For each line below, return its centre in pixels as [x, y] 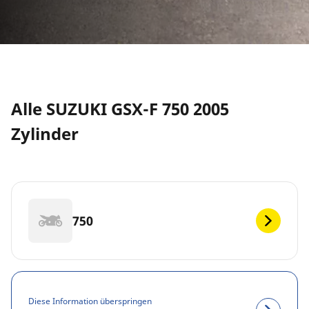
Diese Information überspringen [90, 301]
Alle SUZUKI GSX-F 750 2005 [120, 108]
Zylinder [45, 133]
